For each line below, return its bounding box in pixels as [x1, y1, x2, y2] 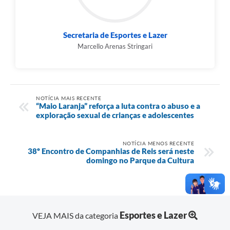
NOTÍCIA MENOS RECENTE [122, 140, 194, 146]
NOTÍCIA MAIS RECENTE [36, 94, 101, 101]
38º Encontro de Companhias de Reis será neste [28, 146, 194, 156]
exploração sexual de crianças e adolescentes [36, 110, 194, 120]
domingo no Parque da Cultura [86, 155, 194, 165]
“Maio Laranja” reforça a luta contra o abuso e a [36, 101, 200, 110]
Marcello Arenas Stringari [78, 42, 152, 51]
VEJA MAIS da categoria [32, 210, 120, 220]
